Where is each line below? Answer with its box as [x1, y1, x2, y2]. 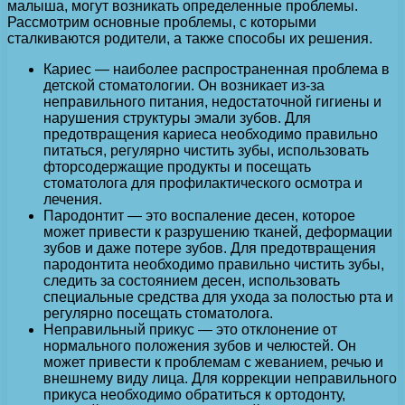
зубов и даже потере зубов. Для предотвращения [43, 240, 376, 257]
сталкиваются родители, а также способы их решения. [7, 31, 372, 47]
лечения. [43, 192, 102, 208]
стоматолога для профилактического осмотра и [43, 175, 363, 192]
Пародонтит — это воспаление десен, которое [43, 208, 355, 224]
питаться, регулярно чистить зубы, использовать [43, 143, 369, 159]
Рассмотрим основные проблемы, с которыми [7, 14, 316, 31]
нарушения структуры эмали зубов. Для [43, 110, 311, 127]
